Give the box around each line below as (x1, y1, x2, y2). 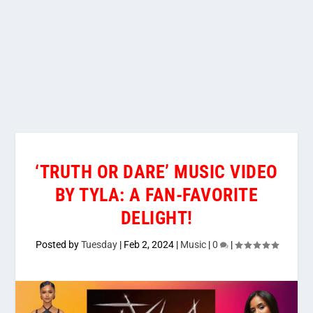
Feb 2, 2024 (123, 239, 174, 250)
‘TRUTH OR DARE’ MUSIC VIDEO (35, 161, 278, 182)
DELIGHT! (120, 208, 193, 228)
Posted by (35, 239, 81, 250)
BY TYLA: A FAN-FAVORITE (54, 184, 259, 205)
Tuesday (80, 239, 117, 250)
